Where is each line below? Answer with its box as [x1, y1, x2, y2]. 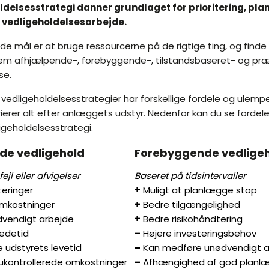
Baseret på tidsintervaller [134, 169, 246, 183]
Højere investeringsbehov [141, 227, 256, 240]
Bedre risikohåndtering [141, 213, 243, 226]
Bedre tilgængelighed [141, 198, 240, 211]
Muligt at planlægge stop [141, 184, 257, 197]
